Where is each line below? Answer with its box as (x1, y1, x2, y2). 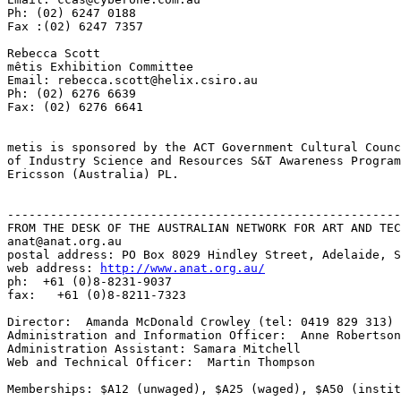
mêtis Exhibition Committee (7, 60, 193, 73)
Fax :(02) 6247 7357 (7, 20, 143, 33)
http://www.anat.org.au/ (100, 261, 265, 275)
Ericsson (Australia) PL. (7, 167, 179, 181)
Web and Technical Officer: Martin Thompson (7, 355, 315, 369)
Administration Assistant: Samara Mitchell (7, 342, 301, 355)
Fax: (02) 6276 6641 (7, 100, 143, 114)
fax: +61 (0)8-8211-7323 (7, 288, 186, 302)
